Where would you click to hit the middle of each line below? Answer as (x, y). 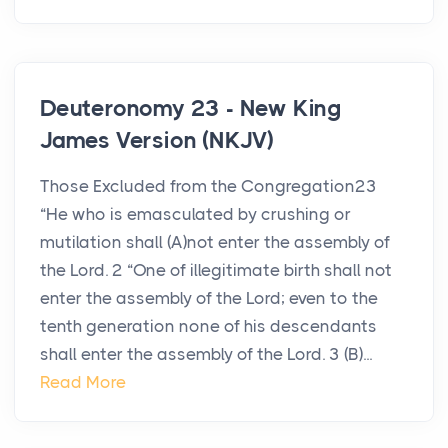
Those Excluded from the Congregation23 (208, 186)
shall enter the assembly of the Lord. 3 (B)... (206, 354)
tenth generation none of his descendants (208, 326)
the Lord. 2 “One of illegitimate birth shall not (216, 270)
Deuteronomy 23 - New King (191, 109)
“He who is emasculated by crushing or (195, 214)
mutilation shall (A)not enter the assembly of (215, 242)
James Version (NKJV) (157, 141)
